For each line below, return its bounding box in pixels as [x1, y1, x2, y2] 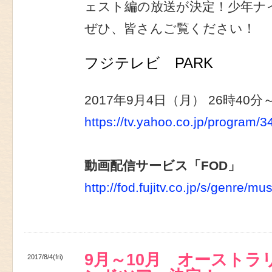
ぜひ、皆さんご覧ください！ [84, 21, 256, 36]
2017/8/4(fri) [27, 253, 63, 260]
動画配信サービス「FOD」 [84, 158, 240, 174]
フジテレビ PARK [84, 55, 228, 71]
